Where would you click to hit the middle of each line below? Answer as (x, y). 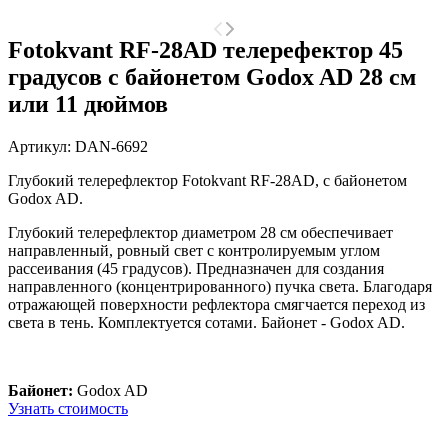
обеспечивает (347, 232)
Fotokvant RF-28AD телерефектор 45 (205, 49)
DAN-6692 (111, 146)
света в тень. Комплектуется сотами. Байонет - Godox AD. (206, 322)
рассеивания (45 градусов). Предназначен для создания (196, 268)
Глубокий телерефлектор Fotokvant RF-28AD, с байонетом (207, 180)
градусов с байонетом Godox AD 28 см (212, 76)
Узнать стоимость (68, 408)
